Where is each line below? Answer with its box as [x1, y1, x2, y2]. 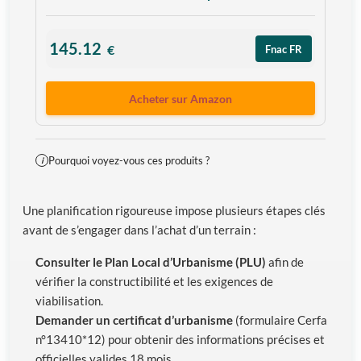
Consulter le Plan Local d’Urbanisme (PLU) [35, 254, 266, 269]
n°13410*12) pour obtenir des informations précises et [35, 331, 325, 346]
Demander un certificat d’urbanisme [35, 312, 233, 327]
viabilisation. [35, 293, 103, 308]
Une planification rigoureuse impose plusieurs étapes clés [23, 203, 326, 218]
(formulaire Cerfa [233, 312, 327, 327]
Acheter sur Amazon [129, 91, 232, 106]
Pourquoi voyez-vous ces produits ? [48, 154, 210, 168]
